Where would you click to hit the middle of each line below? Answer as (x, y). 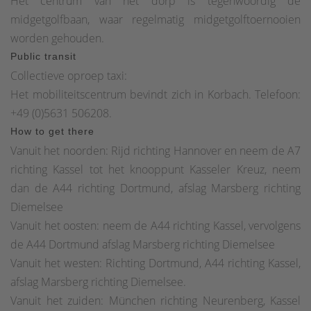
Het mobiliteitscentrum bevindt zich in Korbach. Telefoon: (155, 94)
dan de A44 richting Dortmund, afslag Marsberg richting (155, 188)
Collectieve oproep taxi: (69, 75)
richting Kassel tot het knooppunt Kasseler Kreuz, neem (155, 169)
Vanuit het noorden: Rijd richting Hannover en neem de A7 (155, 150)
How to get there (52, 131)
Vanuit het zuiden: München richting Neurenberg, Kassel (155, 300)
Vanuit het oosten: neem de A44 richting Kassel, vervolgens (155, 225)
